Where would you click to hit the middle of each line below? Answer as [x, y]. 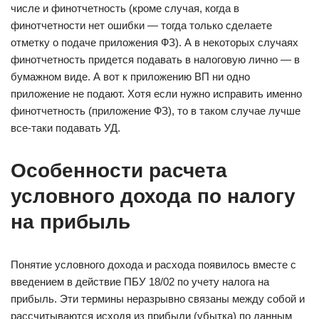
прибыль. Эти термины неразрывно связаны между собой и [158, 299]
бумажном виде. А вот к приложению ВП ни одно [130, 77]
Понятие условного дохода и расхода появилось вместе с [153, 265]
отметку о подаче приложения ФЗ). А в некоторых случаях [155, 42]
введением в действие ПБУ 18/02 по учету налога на [140, 282]
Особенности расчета [119, 171]
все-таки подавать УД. [66, 128]
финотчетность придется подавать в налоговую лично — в [155, 59]
